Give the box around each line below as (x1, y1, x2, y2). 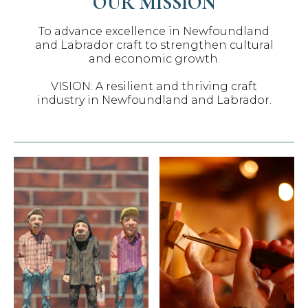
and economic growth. (88, 52, 220, 65)
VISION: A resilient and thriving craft (51, 80, 257, 93)
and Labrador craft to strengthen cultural (34, 38, 274, 52)
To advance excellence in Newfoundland (38, 25, 269, 38)
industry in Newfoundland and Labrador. (36, 93, 272, 107)
